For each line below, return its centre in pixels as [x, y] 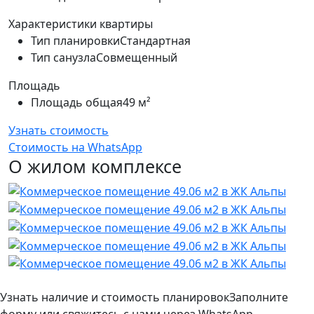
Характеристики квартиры [81, 23]
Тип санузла [63, 57]
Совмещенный [137, 57]
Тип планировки [75, 40]
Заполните [259, 298]
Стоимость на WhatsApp [75, 147]
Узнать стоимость [59, 130]
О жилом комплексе [95, 166]
